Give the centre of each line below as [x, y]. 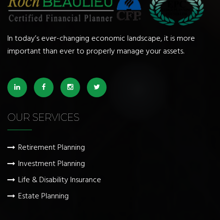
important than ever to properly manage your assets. [96, 51]
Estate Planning [43, 196]
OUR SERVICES [43, 117]
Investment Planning [52, 164]
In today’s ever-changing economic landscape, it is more [101, 39]
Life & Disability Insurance [60, 180]
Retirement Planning [52, 148]
